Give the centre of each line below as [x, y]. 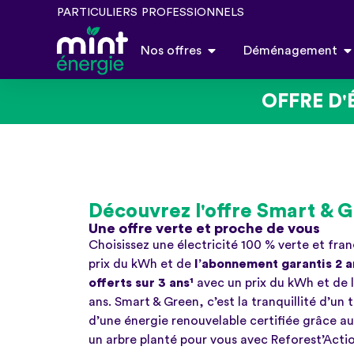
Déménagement [290, 51]
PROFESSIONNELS [193, 12]
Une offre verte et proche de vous [204, 229]
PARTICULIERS [97, 12]
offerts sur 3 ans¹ [143, 283]
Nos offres [171, 51]
